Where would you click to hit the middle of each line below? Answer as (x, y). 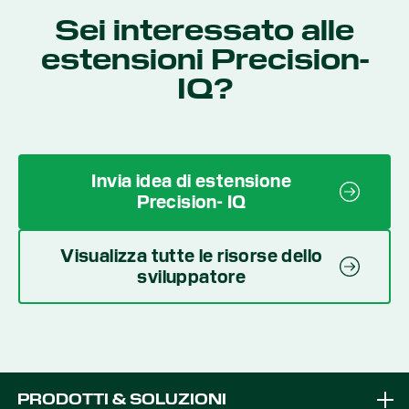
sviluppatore (192, 277)
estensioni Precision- (204, 59)
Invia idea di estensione (192, 181)
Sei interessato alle (204, 30)
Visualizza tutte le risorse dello (192, 256)
